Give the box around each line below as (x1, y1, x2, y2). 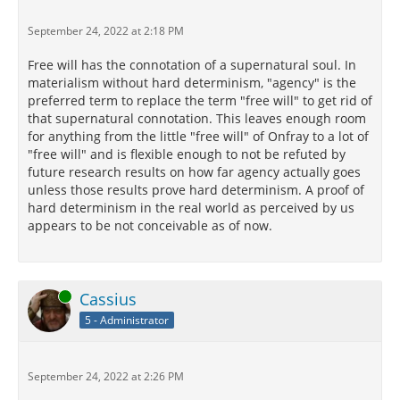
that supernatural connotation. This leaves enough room (28, 110, 366, 127)
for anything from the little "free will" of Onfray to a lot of (28, 128, 369, 145)
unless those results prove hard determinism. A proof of (28, 181, 364, 198)
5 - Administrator (85, 312, 169, 328)
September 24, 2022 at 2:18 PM (28, 23, 184, 38)
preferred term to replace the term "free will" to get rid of (28, 92, 372, 109)
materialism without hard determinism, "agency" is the (28, 74, 356, 91)
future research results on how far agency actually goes (28, 163, 361, 180)
